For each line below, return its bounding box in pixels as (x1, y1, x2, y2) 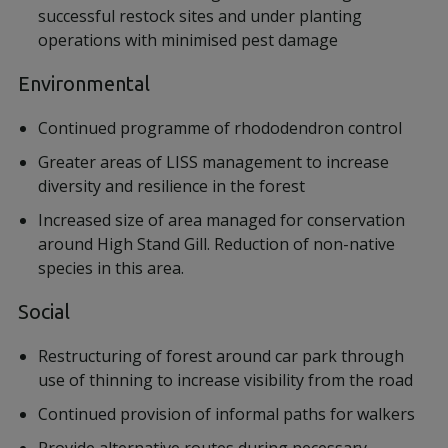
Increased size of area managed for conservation (38, 209, 405, 231)
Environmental (18, 72, 150, 95)
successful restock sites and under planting (38, 5, 362, 27)
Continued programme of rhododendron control (38, 117, 402, 139)
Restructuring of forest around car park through (38, 345, 404, 367)
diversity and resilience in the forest (38, 175, 305, 197)
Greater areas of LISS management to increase (38, 151, 389, 173)
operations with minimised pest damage (38, 29, 338, 51)
